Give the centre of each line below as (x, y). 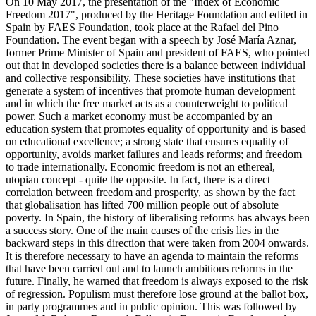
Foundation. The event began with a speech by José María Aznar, (151, 40)
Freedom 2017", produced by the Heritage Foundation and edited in (157, 15)
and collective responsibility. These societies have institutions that (150, 78)
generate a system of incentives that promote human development (150, 91)
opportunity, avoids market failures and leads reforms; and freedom (154, 154)
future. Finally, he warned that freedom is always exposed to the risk (157, 281)
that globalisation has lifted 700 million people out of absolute (142, 205)
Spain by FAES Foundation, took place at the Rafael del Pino (142, 28)
